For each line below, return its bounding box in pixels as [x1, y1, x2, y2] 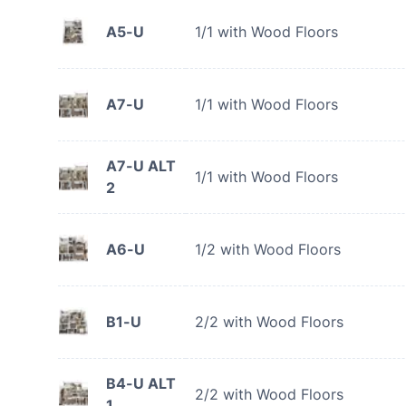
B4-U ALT [106, 374, 176, 392]
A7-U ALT [106, 157, 176, 175]
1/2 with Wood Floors [195, 240, 341, 258]
